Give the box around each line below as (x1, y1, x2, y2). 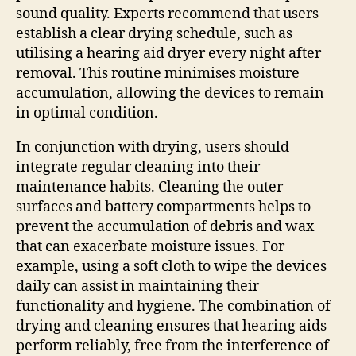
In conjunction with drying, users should (16, 137, 289, 157)
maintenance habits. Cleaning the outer (16, 177, 283, 196)
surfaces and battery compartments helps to (16, 197, 311, 216)
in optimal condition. (16, 103, 158, 122)
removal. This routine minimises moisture (16, 64, 300, 83)
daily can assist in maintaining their (16, 277, 259, 296)
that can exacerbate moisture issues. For (16, 237, 284, 256)
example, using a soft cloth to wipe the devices (16, 257, 327, 276)
